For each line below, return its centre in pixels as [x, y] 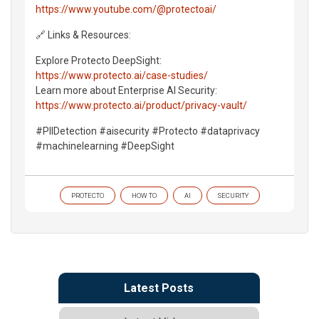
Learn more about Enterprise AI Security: [126, 90]
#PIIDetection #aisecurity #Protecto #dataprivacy [148, 131]
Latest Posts [159, 288]
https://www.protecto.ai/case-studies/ [122, 75]
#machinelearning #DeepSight [105, 146]
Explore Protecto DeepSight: [99, 60]
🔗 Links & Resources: [83, 35]
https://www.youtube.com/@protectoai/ [126, 9]
